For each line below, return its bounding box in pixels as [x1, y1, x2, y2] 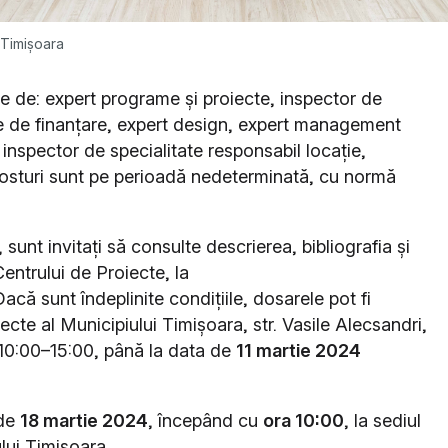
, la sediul [344, 409, 421, 431]
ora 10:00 [263, 409, 344, 431]
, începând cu [148, 409, 263, 431]
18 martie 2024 [20, 409, 148, 431]
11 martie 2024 [236, 339, 361, 361]
